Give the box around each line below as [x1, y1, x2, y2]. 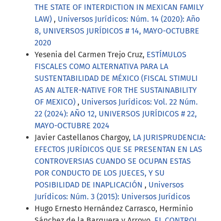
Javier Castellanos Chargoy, [35, 132, 133, 142]
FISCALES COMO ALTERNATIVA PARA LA [35, 61, 168, 71]
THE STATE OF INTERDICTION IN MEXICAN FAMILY [35, 2, 204, 12]
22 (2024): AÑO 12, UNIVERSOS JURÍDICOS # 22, [35, 109, 197, 118]
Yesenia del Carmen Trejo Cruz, [35, 49, 147, 59]
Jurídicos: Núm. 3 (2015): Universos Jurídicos [35, 191, 190, 201]
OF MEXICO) [35, 97, 77, 107]
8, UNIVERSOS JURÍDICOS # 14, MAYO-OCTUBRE [35, 26, 199, 36]
